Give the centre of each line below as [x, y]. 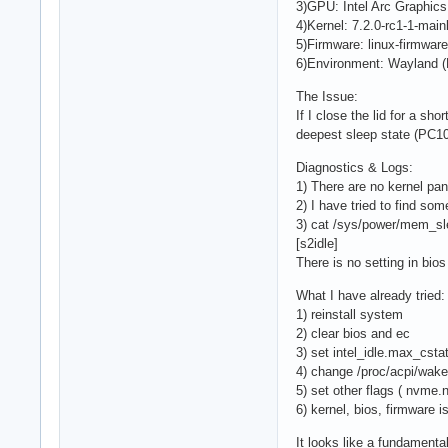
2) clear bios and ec [353, 333]
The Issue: [327, 96]
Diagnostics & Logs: [354, 167]
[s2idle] [317, 243]
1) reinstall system [349, 314]
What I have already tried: [370, 295]
